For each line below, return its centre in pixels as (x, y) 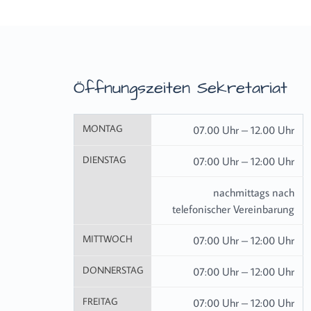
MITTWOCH (108, 239)
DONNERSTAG (113, 270)
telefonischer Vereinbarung (233, 209)
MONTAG (102, 128)
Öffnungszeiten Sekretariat (180, 88)
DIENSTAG (104, 160)
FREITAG (100, 301)
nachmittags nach (254, 192)
